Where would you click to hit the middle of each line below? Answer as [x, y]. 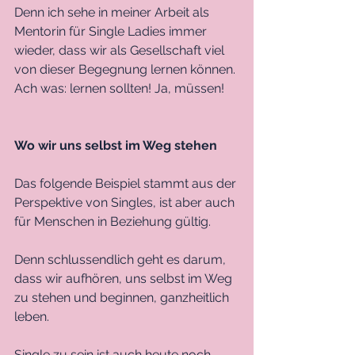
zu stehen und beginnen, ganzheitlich [123, 297]
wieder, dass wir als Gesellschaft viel [121, 50]
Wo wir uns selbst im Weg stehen [116, 145]
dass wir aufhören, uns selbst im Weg [125, 278]
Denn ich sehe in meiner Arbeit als [113, 12]
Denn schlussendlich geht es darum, [122, 259]
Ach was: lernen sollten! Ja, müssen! [119, 88]
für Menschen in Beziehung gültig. [113, 221]
